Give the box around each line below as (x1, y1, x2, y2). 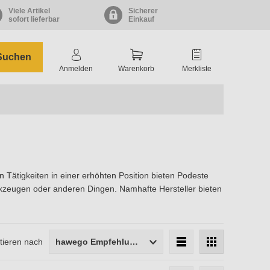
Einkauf (128, 15, 154, 24)
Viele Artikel (8, 7, 51, 15)
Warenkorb (118, 64, 154, 73)
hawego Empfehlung (130, 237, 138, 246)
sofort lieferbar (8, 15, 60, 24)
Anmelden (59, 64, 93, 73)
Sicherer (128, 7, 158, 15)
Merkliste (181, 64, 212, 73)
